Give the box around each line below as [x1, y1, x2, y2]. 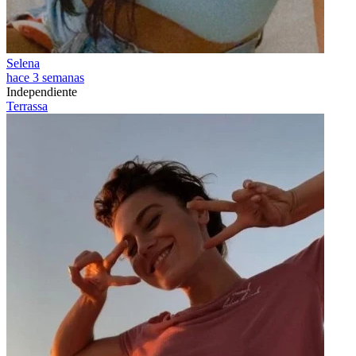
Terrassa [6, 99, 48, 113]
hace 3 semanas [6, 71, 84, 84]
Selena [6, 56, 40, 70]
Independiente [6, 85, 77, 99]
